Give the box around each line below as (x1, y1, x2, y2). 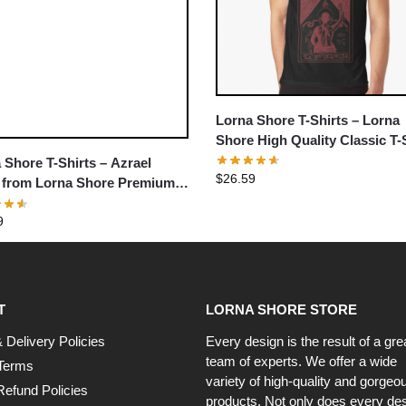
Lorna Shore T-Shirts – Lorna (216, 112, 401, 129)
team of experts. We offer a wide (206, 353, 397, 369)
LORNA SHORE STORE (206, 302, 357, 318)
